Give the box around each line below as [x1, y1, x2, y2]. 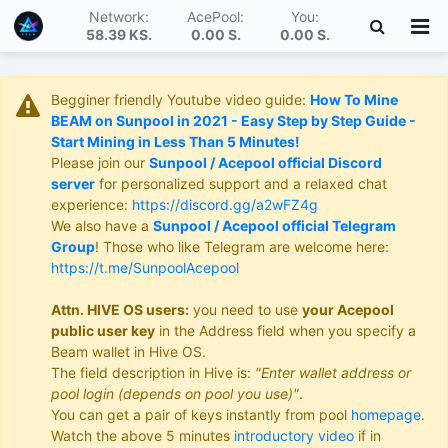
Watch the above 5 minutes [51, 427, 234, 444]
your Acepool [302, 301, 394, 318]
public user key [51, 322, 155, 339]
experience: [51, 196, 132, 213]
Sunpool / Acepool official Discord [149, 154, 382, 171]
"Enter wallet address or [255, 364, 411, 381]
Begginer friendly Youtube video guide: [51, 91, 310, 108]
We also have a [51, 217, 153, 234]
